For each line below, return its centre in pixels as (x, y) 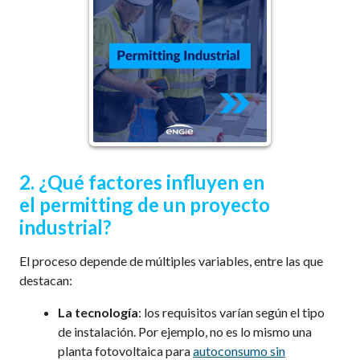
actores (132, 182)
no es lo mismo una (261, 332)
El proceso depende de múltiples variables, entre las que (172, 261)
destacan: (46, 280)
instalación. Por (117, 332)
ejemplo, (184, 332)
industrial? (66, 227)
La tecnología (98, 313)
